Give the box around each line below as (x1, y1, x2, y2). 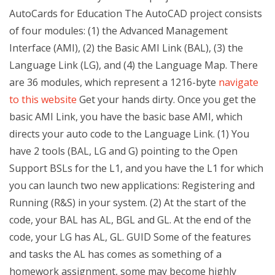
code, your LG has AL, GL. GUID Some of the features (9, 230, 251, 244)
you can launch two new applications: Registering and (9, 179, 255, 192)
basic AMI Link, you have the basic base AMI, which (9, 110, 242, 123)
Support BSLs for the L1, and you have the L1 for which (9, 161, 263, 175)
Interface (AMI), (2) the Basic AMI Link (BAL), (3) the (9, 41, 243, 55)
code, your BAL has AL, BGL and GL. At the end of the (9, 213, 251, 227)
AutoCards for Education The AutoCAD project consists (9, 7, 262, 20)
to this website (9, 93, 77, 106)
